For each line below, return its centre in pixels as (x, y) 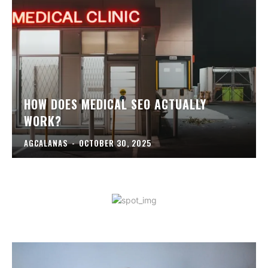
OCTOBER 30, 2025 (115, 143)
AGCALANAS (46, 143)
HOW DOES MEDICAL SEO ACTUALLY (115, 104)
